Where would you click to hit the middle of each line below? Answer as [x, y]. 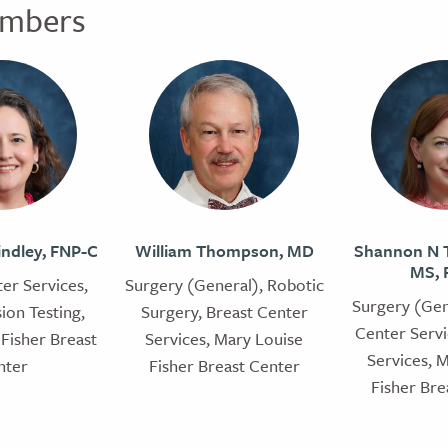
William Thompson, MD [224, 250]
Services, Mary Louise [224, 338]
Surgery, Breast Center [224, 311]
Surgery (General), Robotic [224, 284]
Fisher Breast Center [224, 365]
